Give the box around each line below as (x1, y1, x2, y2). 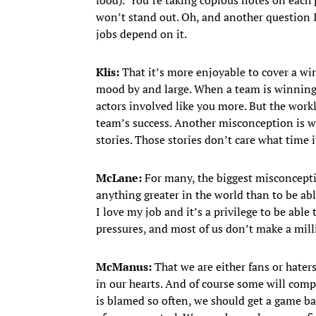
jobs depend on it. (96, 25, 187, 42)
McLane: (96, 169, 142, 186)
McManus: (96, 258, 152, 274)
